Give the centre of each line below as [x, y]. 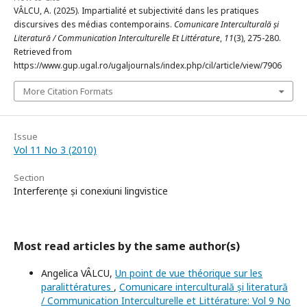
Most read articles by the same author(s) [127, 246]
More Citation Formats [68, 91]
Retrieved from [43, 52]
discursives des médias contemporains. [94, 25]
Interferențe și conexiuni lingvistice [91, 191]
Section [29, 178]
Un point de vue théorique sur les [189, 273]
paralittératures [77, 287]
